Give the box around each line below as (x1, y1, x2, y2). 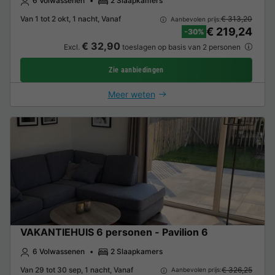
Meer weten (107, 89, 155, 100)
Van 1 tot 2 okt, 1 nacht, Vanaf (20, 14, 121, 24)
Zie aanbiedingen (109, 66, 164, 75)
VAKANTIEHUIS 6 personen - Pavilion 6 (20, 226, 208, 239)
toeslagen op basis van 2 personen (120, 42, 242, 52)
